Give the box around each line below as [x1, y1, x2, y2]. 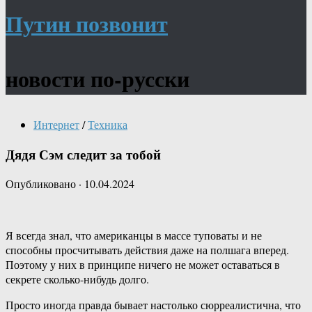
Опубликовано [6, 176, 79, 192]
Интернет [33, 117, 79, 132]
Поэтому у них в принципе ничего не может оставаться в [6, 257, 280, 272]
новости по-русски [6, 62, 189, 95]
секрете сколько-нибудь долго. [6, 272, 149, 287]
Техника [88, 117, 127, 132]
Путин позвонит [6, 7, 168, 40]
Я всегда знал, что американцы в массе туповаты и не [6, 228, 262, 243]
